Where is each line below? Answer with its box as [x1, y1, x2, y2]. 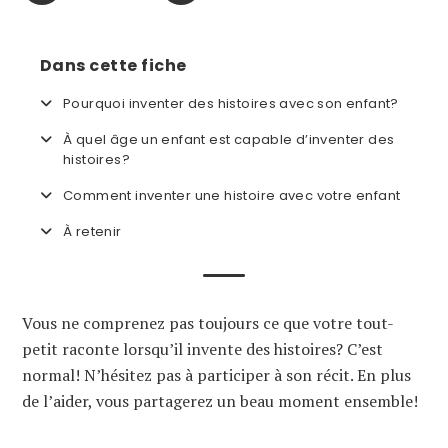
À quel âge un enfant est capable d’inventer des [63, 129, 395, 149]
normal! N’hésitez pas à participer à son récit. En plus [22, 363, 411, 386]
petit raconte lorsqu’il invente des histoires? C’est [22, 337, 383, 360]
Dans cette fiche [40, 53, 187, 77]
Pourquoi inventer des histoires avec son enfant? [63, 93, 399, 113]
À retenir [63, 221, 122, 241]
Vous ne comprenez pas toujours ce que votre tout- [22, 311, 394, 334]
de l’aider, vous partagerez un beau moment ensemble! [22, 389, 418, 412]
